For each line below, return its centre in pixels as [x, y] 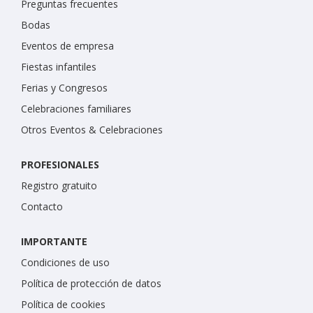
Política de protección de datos [91, 284]
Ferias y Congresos [64, 88]
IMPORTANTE [54, 242]
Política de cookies [63, 305]
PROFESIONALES [60, 165]
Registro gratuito [59, 186]
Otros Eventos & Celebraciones [92, 130]
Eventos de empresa [67, 46]
